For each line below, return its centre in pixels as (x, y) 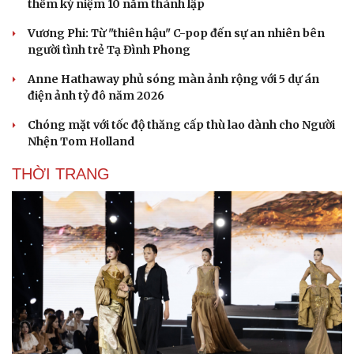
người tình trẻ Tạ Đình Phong (109, 50)
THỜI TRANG (61, 174)
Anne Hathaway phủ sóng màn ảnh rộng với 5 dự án (173, 79)
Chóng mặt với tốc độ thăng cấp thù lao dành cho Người (181, 125)
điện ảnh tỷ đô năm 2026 (96, 96)
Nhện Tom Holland (81, 142)
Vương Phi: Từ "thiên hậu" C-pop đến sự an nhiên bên (176, 34)
